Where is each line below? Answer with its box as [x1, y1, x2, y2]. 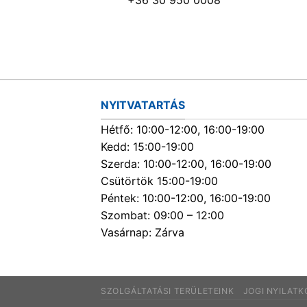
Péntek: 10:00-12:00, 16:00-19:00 [101, 191, 271, 206]
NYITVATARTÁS [101, 98, 185, 112]
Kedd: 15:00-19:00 [101, 140, 194, 154]
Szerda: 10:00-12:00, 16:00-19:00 [101, 157, 271, 171]
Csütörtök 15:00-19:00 [101, 174, 218, 188]
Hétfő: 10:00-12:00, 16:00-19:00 [101, 123, 265, 137]
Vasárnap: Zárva [101, 225, 184, 240]
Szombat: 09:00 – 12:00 [101, 208, 224, 223]
